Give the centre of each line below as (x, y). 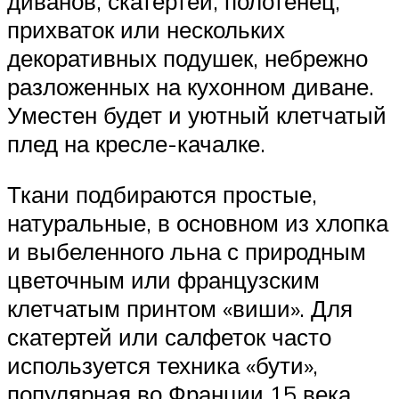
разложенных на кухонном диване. (191, 86)
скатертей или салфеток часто (169, 337)
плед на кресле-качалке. (136, 143)
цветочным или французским (163, 280)
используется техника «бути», (163, 366)
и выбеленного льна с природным (187, 252)
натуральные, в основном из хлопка (198, 223)
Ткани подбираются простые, (162, 195)
